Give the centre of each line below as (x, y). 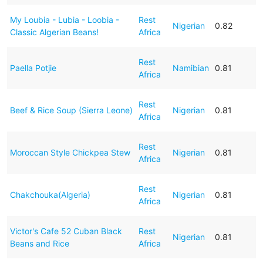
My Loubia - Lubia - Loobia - (64, 19)
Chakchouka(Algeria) (50, 194)
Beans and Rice (39, 243)
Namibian (190, 68)
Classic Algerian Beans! (54, 32)
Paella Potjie (33, 68)
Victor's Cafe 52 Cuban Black (66, 231)
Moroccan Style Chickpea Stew (70, 152)
